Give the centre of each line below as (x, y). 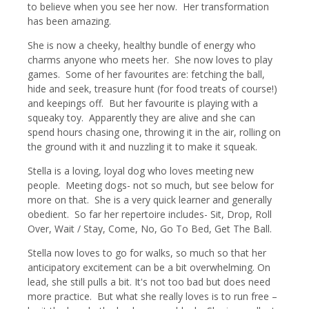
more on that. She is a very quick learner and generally (150, 200)
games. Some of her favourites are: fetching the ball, (146, 74)
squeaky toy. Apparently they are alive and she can (141, 118)
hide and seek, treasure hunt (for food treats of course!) (152, 89)
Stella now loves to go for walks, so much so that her (147, 253)
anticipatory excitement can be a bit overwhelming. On (149, 268)
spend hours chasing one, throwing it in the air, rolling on (154, 132)
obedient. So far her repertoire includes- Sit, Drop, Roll (150, 215)
